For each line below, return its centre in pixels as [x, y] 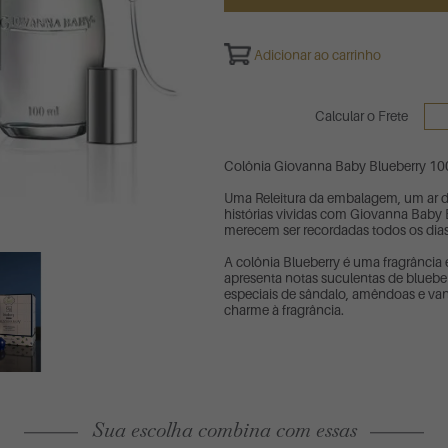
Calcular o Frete [362, 116]
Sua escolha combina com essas [224, 432]
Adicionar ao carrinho [317, 54]
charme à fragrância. [283, 309]
